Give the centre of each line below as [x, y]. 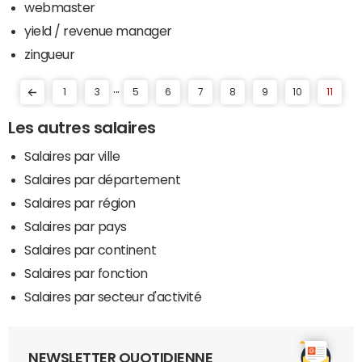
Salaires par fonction [86, 274]
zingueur [50, 54]
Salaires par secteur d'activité [113, 297]
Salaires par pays [76, 227]
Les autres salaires [82, 128]
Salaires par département [103, 180]
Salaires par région [80, 203]
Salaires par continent [90, 250]
